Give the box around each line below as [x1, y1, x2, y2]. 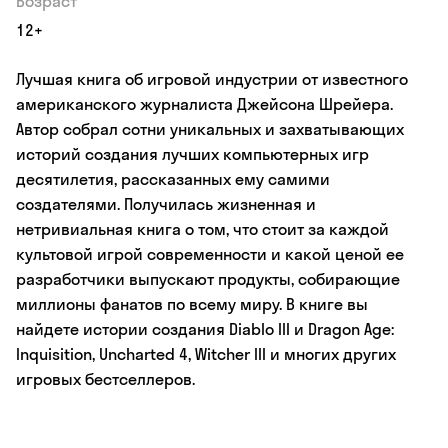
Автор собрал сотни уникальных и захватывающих [16, 119, 404, 139]
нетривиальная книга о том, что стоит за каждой [16, 219, 389, 239]
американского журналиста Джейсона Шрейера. [16, 94, 393, 114]
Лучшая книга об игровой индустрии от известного [16, 69, 408, 89]
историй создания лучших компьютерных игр [16, 144, 369, 164]
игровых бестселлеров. [16, 369, 195, 389]
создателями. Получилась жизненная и [16, 194, 316, 214]
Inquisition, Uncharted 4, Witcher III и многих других [16, 344, 396, 364]
